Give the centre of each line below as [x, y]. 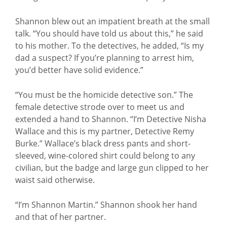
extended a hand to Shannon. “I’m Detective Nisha [111, 119]
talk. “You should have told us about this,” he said [109, 33]
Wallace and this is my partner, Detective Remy [105, 131]
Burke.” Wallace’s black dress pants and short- [103, 143]
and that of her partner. [61, 217]
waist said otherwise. [55, 180]
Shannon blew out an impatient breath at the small [112, 21]
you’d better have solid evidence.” [79, 70]
